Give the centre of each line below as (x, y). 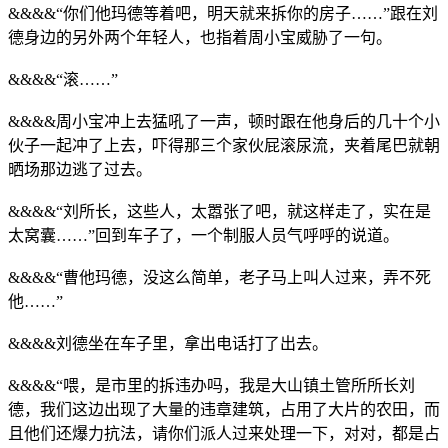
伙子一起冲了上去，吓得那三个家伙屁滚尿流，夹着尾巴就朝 (224, 145)
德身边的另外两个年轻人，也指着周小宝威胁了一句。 (200, 37)
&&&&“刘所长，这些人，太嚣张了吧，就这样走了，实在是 (219, 211)
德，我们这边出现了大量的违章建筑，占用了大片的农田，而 (224, 409)
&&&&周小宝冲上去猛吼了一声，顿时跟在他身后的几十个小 (224, 121)
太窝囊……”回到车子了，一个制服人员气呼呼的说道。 (203, 235)
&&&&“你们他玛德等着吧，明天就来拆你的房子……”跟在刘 (223, 13)
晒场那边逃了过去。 (80, 169)
